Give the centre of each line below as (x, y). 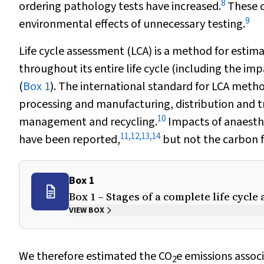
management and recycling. (88, 122)
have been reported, (70, 140)
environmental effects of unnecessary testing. (132, 24)
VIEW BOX (87, 210)
